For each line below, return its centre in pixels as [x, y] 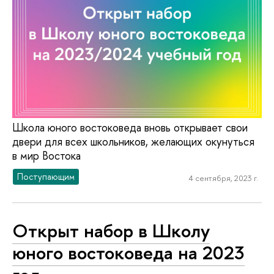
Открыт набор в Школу [111, 231]
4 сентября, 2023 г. [223, 178]
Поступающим [46, 176]
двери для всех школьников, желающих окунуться [133, 142]
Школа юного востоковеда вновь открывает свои [130, 128]
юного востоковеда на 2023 [128, 253]
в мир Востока [46, 156]
